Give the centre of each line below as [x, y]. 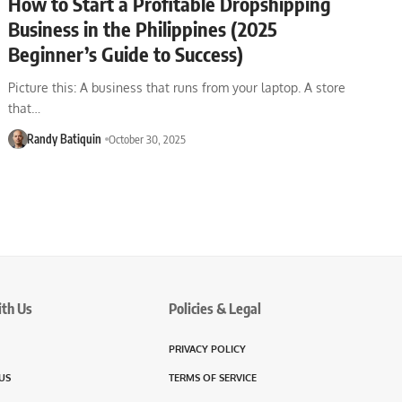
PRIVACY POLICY [207, 349]
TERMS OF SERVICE [213, 377]
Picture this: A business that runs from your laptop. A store [177, 87]
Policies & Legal [215, 308]
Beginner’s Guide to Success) [126, 53]
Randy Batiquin [64, 139]
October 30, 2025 [147, 139]
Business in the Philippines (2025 [143, 28]
